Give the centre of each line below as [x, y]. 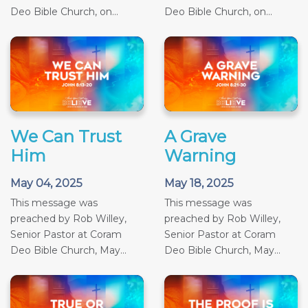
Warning [200, 155]
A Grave [195, 136]
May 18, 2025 [199, 183]
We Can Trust [66, 136]
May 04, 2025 [46, 183]
